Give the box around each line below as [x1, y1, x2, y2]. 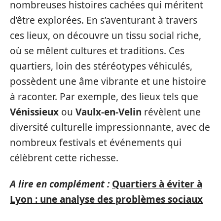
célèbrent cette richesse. [10, 151, 118, 164]
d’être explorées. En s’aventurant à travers [10, 13, 197, 27]
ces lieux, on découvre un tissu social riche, [10, 29, 201, 42]
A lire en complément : [10, 178, 110, 190]
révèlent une [142, 105, 201, 118]
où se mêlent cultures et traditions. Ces [10, 44, 184, 57]
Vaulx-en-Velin [75, 105, 142, 118]
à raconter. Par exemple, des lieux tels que [10, 90, 198, 103]
